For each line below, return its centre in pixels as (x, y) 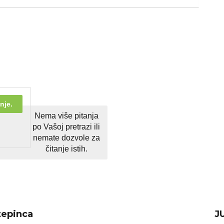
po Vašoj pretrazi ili (66, 127)
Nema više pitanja (66, 116)
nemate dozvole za (66, 138)
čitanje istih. (66, 149)
